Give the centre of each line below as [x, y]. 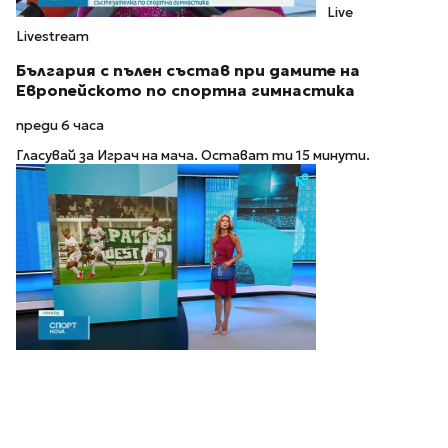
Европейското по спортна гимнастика [185, 90]
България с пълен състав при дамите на [188, 70]
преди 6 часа [60, 125]
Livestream [52, 37]
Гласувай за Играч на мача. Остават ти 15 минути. [193, 156]
